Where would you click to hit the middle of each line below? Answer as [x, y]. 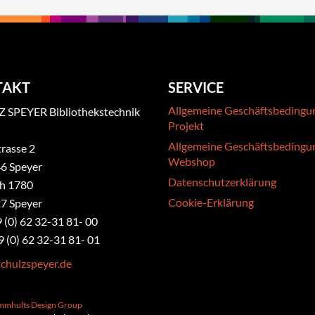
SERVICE [195, 87]
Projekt [186, 126]
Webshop [191, 161]
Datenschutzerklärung [222, 182]
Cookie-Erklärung [211, 202]
